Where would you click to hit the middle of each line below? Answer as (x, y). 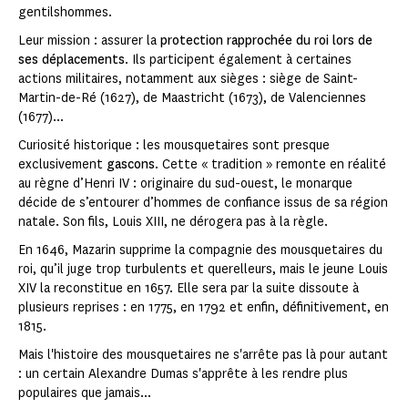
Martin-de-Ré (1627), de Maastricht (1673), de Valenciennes (192, 98)
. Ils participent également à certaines (238, 60)
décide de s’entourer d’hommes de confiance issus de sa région (203, 203)
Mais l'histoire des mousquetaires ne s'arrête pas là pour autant (203, 355)
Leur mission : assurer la (89, 41)
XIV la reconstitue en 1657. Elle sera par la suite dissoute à (189, 289)
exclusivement (62, 165)
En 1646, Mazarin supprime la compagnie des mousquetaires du (200, 250)
